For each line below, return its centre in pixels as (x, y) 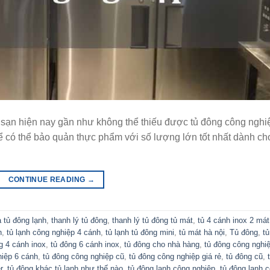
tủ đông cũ (244, 257)
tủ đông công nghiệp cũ (83, 257)
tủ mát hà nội (202, 233)
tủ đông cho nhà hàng (162, 245)
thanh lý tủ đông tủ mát (152, 221)
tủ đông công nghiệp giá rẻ (175, 257)
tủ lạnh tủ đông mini (140, 233)
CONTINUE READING (48, 179)
